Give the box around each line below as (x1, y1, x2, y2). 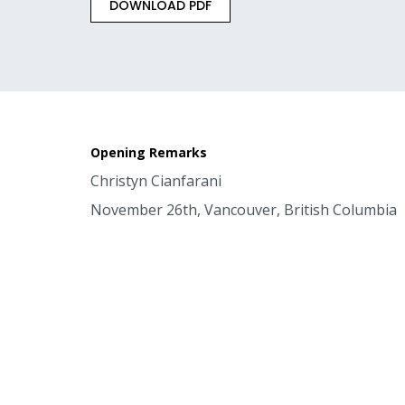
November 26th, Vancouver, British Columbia (89, 200, 397, 220)
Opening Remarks (89, 144, 207, 161)
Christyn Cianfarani (89, 171, 221, 191)
